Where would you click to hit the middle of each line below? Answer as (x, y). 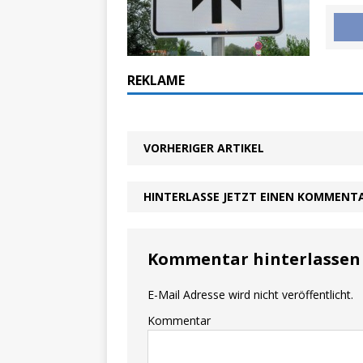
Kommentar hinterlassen (254, 259)
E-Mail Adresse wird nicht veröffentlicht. (250, 295)
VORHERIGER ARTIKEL (204, 148)
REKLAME (156, 80)
